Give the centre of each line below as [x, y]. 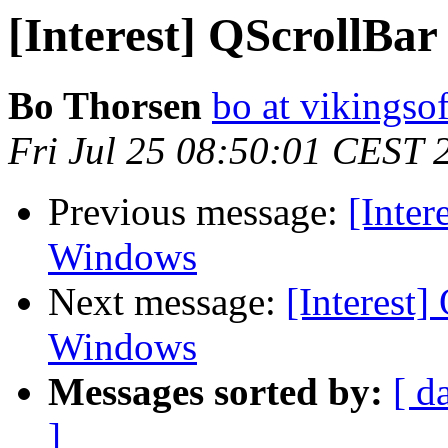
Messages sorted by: [215, 392]
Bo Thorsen [105, 106]
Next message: [167, 302]
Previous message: [198, 212]
